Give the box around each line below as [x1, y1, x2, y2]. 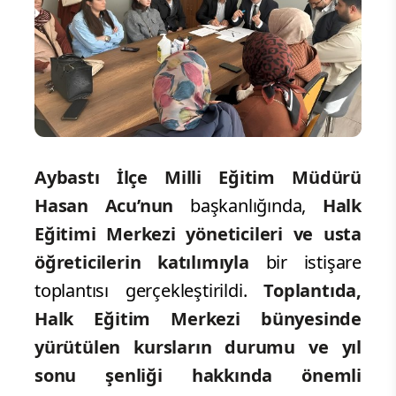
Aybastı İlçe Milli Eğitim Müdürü [34, 165, 362, 190]
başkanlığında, [173, 194, 323, 218]
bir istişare [248, 250, 362, 275]
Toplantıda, [263, 278, 362, 303]
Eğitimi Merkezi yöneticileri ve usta [34, 222, 362, 247]
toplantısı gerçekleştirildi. [34, 278, 264, 303]
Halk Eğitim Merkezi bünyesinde [34, 307, 362, 331]
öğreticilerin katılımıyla [34, 250, 249, 275]
